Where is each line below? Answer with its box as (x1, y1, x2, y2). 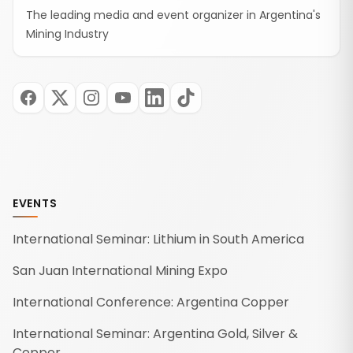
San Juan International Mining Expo (13, 262, 228, 281)
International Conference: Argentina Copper (13, 293, 289, 312)
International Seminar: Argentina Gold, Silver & (13, 325, 298, 344)
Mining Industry (26, 26, 109, 43)
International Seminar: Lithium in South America (13, 230, 304, 249)
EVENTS (13, 195, 58, 212)
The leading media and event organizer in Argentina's (26, 7, 321, 24)
